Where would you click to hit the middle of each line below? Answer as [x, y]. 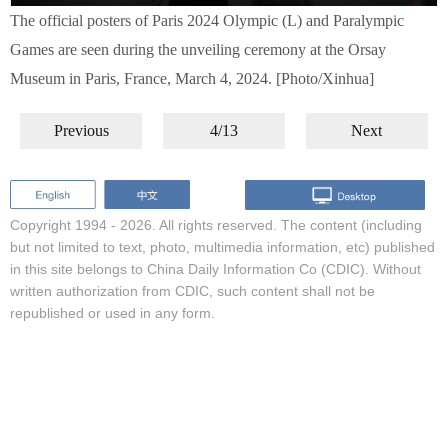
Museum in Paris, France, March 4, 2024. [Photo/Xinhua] [192, 78]
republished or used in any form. [112, 312]
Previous [81, 130]
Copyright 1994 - [65, 224]
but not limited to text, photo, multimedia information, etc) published [222, 246]
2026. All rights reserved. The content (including [271, 224]
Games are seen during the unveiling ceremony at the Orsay [198, 49]
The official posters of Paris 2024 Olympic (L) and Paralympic [207, 20]
